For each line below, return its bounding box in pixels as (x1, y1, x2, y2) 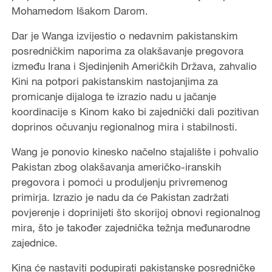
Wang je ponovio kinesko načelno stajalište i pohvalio (11, 144, 259, 158)
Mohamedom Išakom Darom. (11, 4, 148, 17)
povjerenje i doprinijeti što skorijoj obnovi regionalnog (11, 205, 260, 219)
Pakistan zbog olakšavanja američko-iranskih (11, 160, 221, 173)
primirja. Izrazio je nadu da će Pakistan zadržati (11, 190, 229, 203)
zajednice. (11, 236, 58, 249)
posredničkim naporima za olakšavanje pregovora (11, 44, 243, 57)
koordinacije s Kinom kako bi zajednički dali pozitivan (11, 104, 259, 118)
